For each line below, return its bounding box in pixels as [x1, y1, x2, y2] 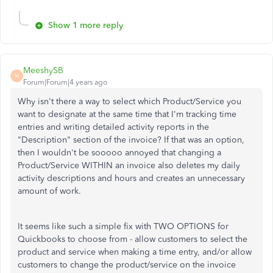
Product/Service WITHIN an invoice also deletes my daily [18, 160, 240, 171]
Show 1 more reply [48, 19, 123, 30]
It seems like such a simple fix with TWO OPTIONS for [18, 221, 229, 232]
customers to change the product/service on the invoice [18, 259, 236, 270]
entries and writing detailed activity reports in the [18, 121, 209, 132]
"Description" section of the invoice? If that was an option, [18, 134, 244, 145]
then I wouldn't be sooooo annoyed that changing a [18, 147, 221, 158]
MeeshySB [23, 65, 63, 76]
